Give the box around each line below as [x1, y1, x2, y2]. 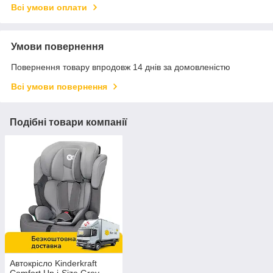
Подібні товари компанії [10, 117, 127, 128]
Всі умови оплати [11, 2, 87, 13]
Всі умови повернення [11, 82, 107, 92]
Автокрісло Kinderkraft [10, 258, 97, 268]
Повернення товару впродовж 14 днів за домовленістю [11, 62, 230, 73]
